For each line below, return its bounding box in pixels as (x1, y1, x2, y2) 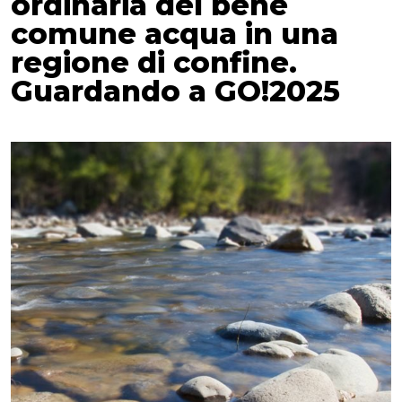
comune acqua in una (11, 15, 338, 51)
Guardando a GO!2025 (11, 73, 340, 109)
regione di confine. (11, 44, 297, 80)
